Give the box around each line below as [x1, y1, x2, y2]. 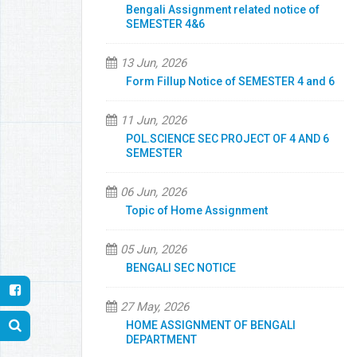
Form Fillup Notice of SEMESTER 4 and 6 [126, 75, 335, 88]
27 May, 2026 [117, 300, 189, 314]
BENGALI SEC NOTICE [126, 261, 236, 274]
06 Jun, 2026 [117, 185, 186, 199]
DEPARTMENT [126, 333, 197, 346]
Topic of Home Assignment [126, 204, 268, 217]
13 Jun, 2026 [117, 56, 186, 70]
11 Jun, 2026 [117, 113, 186, 127]
